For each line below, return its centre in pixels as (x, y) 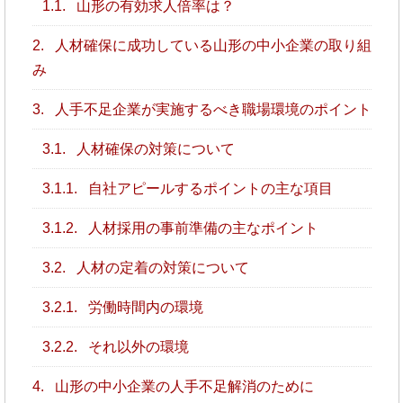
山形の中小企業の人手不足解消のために (182, 386)
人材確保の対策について (153, 148)
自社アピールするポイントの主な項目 (208, 188)
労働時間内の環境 (143, 307)
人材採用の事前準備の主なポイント (201, 228)
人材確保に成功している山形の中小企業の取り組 (211, 45)
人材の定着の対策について (161, 267)
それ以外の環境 (136, 346)
